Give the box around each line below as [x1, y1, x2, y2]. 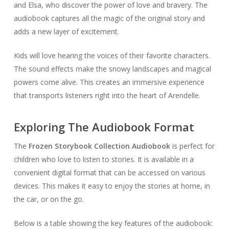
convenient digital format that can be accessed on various [13, 168, 205, 177]
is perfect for [170, 141, 215, 151]
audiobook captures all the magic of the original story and [13, 13, 205, 23]
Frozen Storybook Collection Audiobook [28, 141, 170, 151]
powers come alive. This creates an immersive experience [13, 77, 204, 87]
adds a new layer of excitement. [13, 27, 119, 36]
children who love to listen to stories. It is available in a [13, 154, 194, 164]
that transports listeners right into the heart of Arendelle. [13, 90, 200, 100]
